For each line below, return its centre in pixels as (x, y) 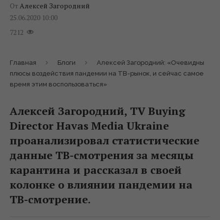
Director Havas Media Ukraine (89, 125)
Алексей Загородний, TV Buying (97, 111)
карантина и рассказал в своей (96, 170)
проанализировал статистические (105, 140)
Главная (23, 63)
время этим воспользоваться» (58, 84)
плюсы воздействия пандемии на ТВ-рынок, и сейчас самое (107, 73)
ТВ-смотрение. (50, 199)
